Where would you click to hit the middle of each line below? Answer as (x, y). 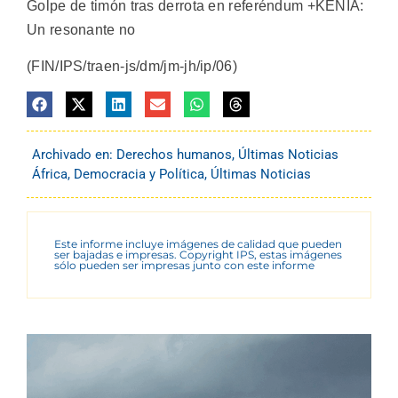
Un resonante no (81, 29)
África (50, 174)
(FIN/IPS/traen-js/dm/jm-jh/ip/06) (132, 67)
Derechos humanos (174, 154)
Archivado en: (74, 154)
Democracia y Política (139, 174)
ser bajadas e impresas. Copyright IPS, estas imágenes (198, 254)
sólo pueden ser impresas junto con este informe (184, 265)
